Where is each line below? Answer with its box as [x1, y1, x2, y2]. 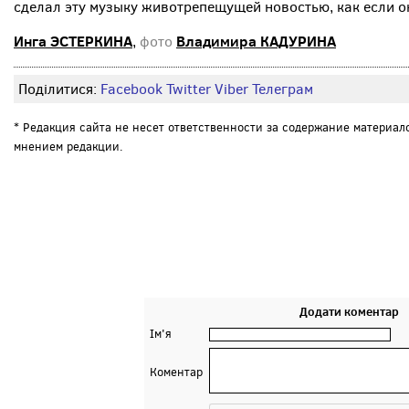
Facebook [100, 79, 163, 99]
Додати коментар [299, 303, 399, 320]
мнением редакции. [14, 139, 123, 154]
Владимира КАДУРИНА [176, 31, 336, 51]
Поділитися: [18, 79, 100, 99]
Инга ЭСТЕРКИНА [14, 31, 132, 51]
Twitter [166, 79, 211, 99]
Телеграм [252, 79, 313, 99]
